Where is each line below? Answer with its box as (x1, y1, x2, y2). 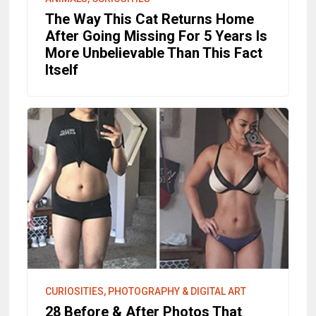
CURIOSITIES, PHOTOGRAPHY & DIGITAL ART (45, 286, 247, 298)
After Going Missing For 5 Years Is (45, 28, 268, 45)
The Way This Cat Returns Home (45, 11, 255, 28)
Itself (45, 61, 79, 79)
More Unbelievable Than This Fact (45, 44, 263, 62)
